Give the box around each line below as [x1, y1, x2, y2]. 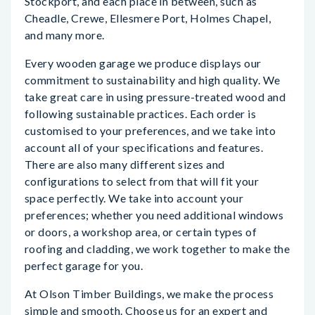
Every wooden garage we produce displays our [25, 56, 262, 70]
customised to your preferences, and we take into [25, 124, 276, 137]
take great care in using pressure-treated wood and [25, 90, 286, 103]
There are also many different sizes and [25, 157, 225, 171]
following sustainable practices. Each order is [25, 107, 257, 120]
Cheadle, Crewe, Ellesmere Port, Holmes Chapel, [25, 11, 271, 25]
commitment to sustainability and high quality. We [25, 73, 281, 86]
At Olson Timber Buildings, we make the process [25, 287, 274, 300]
